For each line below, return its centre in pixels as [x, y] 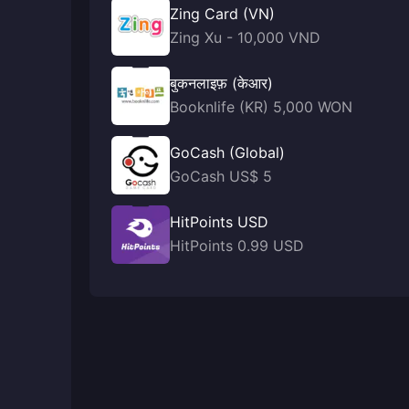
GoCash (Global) [227, 152]
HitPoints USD [219, 221]
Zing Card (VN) [222, 13]
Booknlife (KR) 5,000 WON [261, 106]
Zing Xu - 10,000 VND [245, 37]
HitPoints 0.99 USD [237, 245]
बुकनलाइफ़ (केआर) [221, 83]
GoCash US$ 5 [221, 176]
